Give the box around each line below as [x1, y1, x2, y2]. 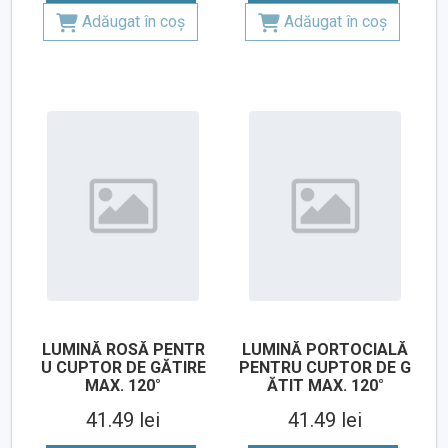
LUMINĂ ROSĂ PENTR [41, 340, 205, 360]
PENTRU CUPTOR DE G [239, 358, 411, 378]
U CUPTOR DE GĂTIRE [40, 358, 206, 378]
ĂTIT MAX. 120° [266, 376, 384, 396]
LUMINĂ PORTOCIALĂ [242, 340, 408, 360]
